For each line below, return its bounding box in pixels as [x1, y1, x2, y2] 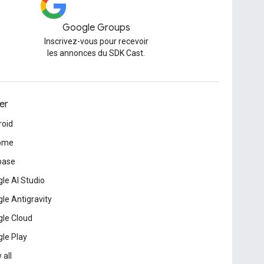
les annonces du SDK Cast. [47, 48, 145, 58]
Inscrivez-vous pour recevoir [44, 37, 148, 46]
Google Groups [62, 22, 130, 34]
